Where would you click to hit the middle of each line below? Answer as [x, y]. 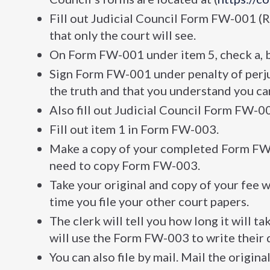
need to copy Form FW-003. [125, 165]
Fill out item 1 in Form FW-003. [134, 129]
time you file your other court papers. [149, 202]
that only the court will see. [123, 35]
